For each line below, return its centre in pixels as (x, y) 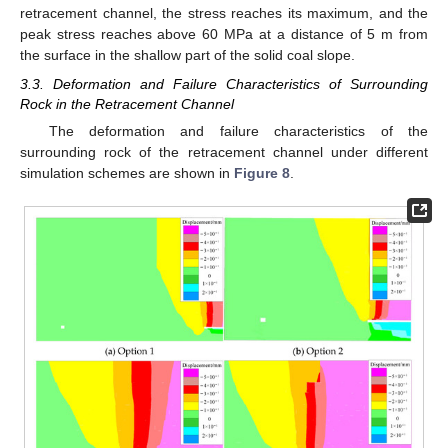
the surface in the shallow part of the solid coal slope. (187, 55)
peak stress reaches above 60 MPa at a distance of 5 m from (224, 34)
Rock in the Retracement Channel (127, 103)
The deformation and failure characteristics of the (238, 130)
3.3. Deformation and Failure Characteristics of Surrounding (224, 83)
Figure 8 (262, 172)
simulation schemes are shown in (127, 172)
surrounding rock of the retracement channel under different (224, 151)
